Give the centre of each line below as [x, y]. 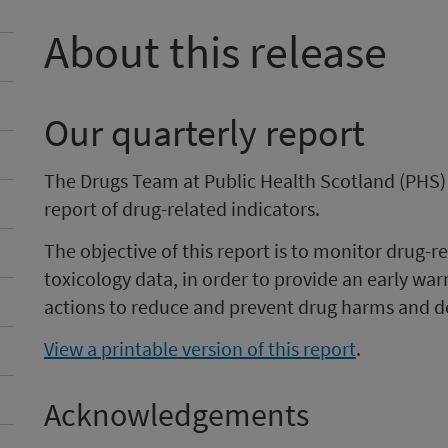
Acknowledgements [176, 415]
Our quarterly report [204, 132]
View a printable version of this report [200, 348]
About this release [215, 52]
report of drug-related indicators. [182, 208]
